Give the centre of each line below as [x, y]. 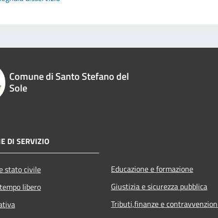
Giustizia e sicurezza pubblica [159, 186]
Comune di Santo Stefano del [69, 76]
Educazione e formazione [152, 169]
